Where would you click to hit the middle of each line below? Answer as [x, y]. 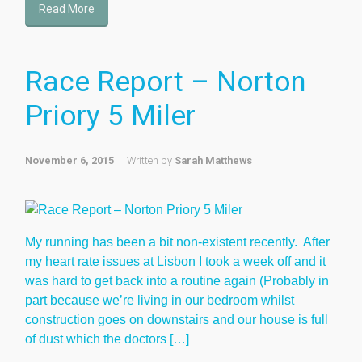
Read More [67, 8]
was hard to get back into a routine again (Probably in [177, 280]
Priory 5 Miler [110, 116]
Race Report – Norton [166, 82]
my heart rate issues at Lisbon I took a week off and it [175, 261]
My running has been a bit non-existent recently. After [177, 242]
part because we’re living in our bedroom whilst [160, 300]
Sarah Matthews [213, 160]
